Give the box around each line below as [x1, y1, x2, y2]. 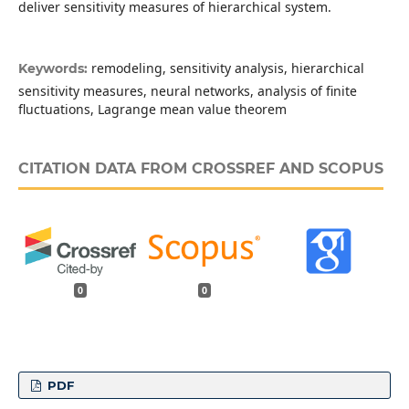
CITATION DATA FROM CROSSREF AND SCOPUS [17, 160, 383, 178]
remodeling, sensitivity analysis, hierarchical [90, 59, 364, 78]
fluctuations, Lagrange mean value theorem [17, 100, 287, 119]
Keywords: [17, 60, 91, 78]
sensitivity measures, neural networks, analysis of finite [17, 82, 357, 100]
